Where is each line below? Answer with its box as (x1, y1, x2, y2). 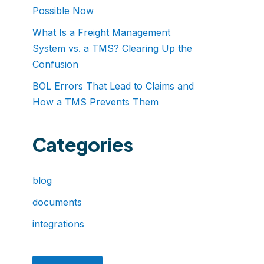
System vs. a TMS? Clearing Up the (32, 42, 192, 54)
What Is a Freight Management (32, 27, 170, 38)
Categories (32, 133, 133, 156)
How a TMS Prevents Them (32, 96, 159, 108)
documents (32, 196, 82, 208)
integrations (32, 218, 84, 230)
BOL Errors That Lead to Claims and (32, 80, 194, 92)
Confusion (32, 58, 78, 70)
